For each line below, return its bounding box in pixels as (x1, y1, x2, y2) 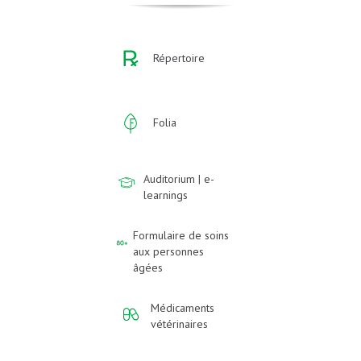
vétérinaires (151, 316, 209, 331)
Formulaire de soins (133, 227, 230, 243)
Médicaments (151, 300, 215, 315)
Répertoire (153, 50, 205, 65)
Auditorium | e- (143, 171, 215, 186)
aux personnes (133, 243, 205, 259)
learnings (143, 187, 189, 202)
